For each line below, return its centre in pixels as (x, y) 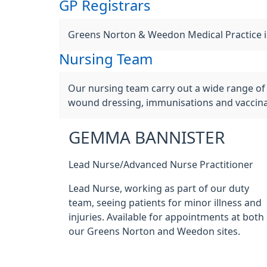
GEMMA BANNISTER (147, 138)
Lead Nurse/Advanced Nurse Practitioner (161, 164)
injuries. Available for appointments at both (166, 217)
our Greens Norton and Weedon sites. (154, 231)
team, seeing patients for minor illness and (165, 203)
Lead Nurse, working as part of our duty (159, 188)
